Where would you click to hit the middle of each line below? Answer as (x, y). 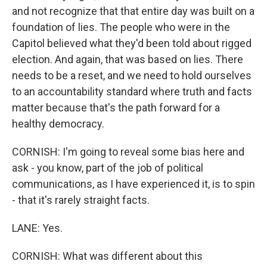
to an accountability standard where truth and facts (132, 92)
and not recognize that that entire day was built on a (133, 11)
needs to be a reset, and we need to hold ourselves (132, 76)
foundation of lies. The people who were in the (121, 27)
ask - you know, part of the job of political (108, 168)
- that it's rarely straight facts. (81, 200)
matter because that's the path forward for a (116, 108)
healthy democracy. (58, 124)
